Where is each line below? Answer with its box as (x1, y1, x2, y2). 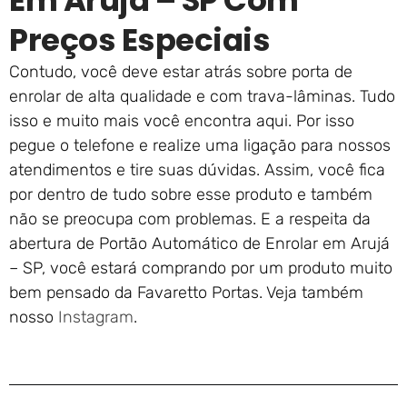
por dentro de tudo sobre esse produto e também (9, 184, 372, 205)
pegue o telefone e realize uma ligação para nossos (9, 135, 391, 156)
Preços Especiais (9, 18, 270, 63)
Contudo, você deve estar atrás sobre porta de (9, 62, 352, 83)
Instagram (58, 307, 134, 328)
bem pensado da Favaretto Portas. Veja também (9, 283, 363, 303)
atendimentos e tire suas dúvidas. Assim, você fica (9, 160, 385, 181)
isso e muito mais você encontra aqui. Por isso (9, 111, 354, 132)
